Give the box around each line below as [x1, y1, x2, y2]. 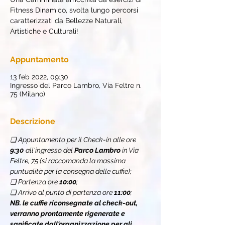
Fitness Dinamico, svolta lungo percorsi [10, 6, 138, 15]
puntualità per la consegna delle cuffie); [10, 167, 132, 176]
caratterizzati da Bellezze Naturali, [10, 17, 123, 25]
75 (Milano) [10, 90, 45, 98]
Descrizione [10, 117, 55, 127]
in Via [121, 146, 140, 155]
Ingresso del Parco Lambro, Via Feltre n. [10, 81, 142, 90]
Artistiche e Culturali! [10, 27, 78, 36]
